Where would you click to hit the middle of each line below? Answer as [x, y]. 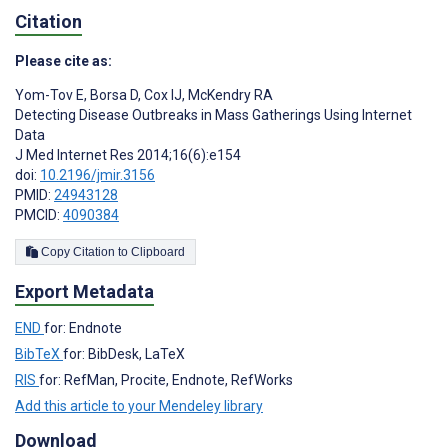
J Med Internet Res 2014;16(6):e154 [128, 154]
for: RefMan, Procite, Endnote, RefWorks [166, 380]
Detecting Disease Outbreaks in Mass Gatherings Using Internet [213, 114]
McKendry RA [229, 94]
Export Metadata [84, 291]
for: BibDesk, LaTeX [124, 354]
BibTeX [39, 354]
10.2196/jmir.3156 [97, 174]
